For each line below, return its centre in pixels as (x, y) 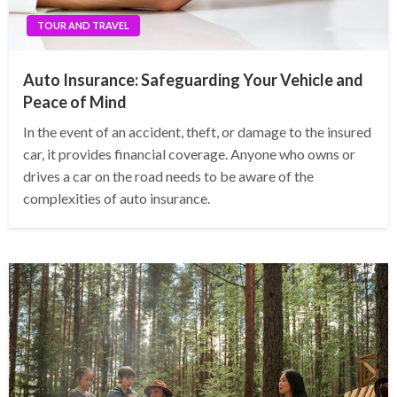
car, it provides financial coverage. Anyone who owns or (189, 154)
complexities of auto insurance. (117, 198)
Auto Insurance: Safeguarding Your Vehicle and (193, 80)
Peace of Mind (75, 102)
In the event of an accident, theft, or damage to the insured (197, 132)
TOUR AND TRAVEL (83, 26)
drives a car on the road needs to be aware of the (168, 176)
